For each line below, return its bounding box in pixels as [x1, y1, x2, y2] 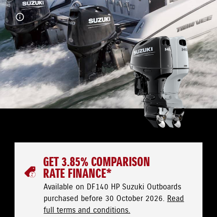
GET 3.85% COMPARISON [43, 154, 150, 171]
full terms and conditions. [44, 205, 130, 216]
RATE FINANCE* [43, 166, 112, 183]
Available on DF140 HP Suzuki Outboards [44, 182, 181, 192]
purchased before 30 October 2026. [44, 194, 167, 204]
